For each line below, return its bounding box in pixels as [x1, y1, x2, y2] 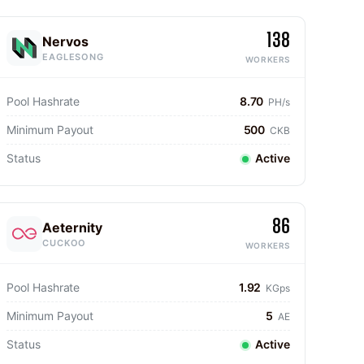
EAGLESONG [42, 50, 104, 63]
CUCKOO [42, 236, 87, 249]
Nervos [42, 32, 89, 50]
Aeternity [42, 219, 102, 236]
